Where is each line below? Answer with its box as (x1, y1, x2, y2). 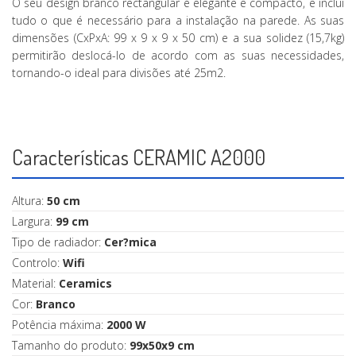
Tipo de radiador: (12, 234, 104, 250)
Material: (12, 276, 59, 292)
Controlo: (12, 255, 63, 271)
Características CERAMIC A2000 (12, 144, 265, 171)
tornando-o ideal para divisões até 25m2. (12, 65, 226, 81)
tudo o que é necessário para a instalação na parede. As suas (12, 13, 344, 29)
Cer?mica (104, 234, 157, 250)
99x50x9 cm (130, 338, 195, 354)
